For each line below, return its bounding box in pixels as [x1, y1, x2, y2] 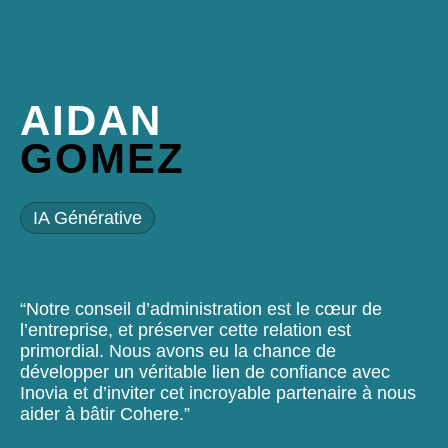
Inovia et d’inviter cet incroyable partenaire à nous [20, 382, 416, 403]
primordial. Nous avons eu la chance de [20, 340, 336, 361]
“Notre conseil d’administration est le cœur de [20, 298, 382, 319]
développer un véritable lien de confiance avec [20, 361, 390, 382]
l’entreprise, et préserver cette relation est [20, 319, 351, 340]
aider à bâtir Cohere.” [20, 403, 190, 424]
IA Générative [33, 207, 142, 228]
